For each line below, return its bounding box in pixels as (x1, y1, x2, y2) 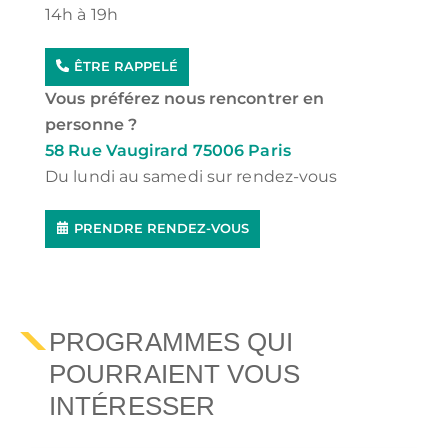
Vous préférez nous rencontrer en (45, 88, 325, 108)
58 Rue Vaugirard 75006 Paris (45, 140, 291, 160)
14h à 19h (45, 4, 118, 24)
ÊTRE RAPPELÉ (73, 58, 178, 74)
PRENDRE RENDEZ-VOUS (73, 220, 249, 236)
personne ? (45, 114, 137, 134)
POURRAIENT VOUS (49, 359, 301, 388)
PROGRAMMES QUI (49, 327, 294, 356)
